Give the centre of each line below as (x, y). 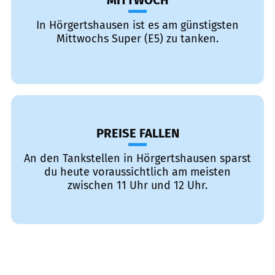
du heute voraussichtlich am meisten (137, 172)
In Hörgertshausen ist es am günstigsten (137, 25)
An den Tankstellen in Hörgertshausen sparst (137, 158)
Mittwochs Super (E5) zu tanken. (137, 39)
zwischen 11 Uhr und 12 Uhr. (137, 185)
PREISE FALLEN (137, 133)
